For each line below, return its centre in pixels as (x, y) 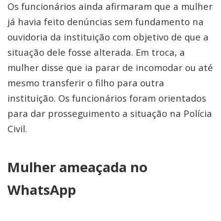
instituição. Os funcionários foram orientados (107, 98)
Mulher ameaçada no (77, 167)
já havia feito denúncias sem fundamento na (106, 21)
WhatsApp (42, 189)
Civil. (17, 128)
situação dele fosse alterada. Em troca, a (96, 52)
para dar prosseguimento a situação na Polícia (110, 113)
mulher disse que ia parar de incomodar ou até (110, 67)
